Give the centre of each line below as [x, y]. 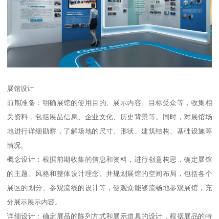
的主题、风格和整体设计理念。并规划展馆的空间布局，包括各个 [109, 174]
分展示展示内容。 [34, 202]
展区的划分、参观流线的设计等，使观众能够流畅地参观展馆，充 [109, 188]
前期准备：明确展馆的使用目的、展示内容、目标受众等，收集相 [109, 103]
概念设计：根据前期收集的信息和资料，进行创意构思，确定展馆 [109, 160]
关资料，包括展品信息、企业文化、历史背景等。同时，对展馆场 [109, 117]
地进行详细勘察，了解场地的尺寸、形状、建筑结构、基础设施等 [109, 131]
